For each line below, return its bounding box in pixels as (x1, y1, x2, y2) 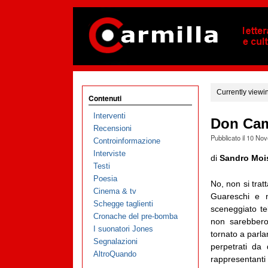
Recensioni (93, 124, 132, 133)
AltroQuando (93, 249, 136, 259)
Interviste (93, 149, 126, 159)
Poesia (93, 174, 117, 184)
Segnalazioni (93, 237, 138, 246)
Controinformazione (93, 136, 160, 146)
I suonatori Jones (93, 224, 153, 234)
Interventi (93, 111, 126, 121)
